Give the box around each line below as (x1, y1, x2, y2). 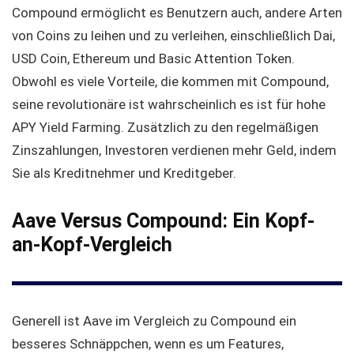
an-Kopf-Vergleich (12, 233, 172, 257)
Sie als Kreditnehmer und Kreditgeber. (12, 165, 236, 182)
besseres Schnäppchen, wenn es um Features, (12, 335, 284, 352)
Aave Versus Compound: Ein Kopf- (12, 209, 314, 233)
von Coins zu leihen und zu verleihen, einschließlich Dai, (12, 28, 335, 44)
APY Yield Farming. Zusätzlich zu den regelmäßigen (12, 119, 318, 136)
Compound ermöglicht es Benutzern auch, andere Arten (12, 5, 342, 21)
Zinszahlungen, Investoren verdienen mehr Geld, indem (12, 142, 337, 159)
